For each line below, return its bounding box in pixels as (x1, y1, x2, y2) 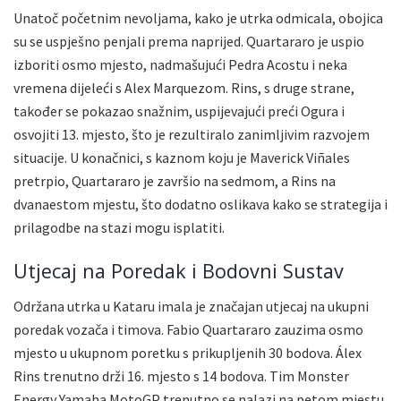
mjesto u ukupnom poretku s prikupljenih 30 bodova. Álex (13, 344, 362, 363)
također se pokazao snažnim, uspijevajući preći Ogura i (13, 101, 345, 120)
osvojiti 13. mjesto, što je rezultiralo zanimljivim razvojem (13, 124, 370, 143)
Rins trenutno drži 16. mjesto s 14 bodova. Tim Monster (13, 367, 349, 386)
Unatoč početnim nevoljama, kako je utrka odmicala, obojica (13, 8, 383, 27)
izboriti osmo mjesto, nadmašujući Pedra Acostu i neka (13, 55, 347, 73)
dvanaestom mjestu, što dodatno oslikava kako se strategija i (13, 194, 388, 213)
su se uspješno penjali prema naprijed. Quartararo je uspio (13, 31, 364, 50)
